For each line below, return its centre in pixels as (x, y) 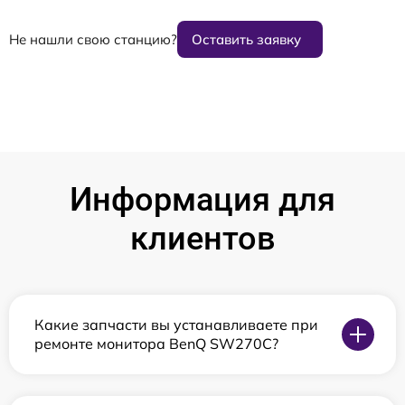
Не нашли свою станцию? (93, 39)
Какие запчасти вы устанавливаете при (176, 325)
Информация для (202, 200)
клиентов (202, 239)
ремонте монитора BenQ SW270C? (156, 344)
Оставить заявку (246, 39)
